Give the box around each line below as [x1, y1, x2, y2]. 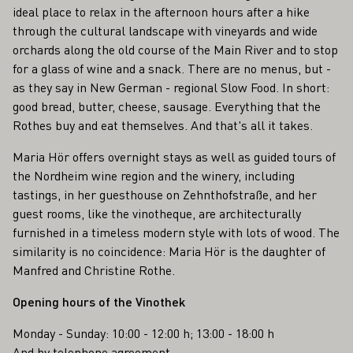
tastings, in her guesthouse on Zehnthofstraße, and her [13, 186, 317, 203]
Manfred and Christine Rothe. [13, 262, 175, 279]
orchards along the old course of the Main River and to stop [13, 41, 338, 58]
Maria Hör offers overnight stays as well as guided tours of [13, 148, 336, 165]
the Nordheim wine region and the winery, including [13, 167, 295, 184]
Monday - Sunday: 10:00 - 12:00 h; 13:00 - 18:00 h [13, 325, 274, 342]
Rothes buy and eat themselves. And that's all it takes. [13, 117, 313, 134]
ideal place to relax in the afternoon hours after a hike [13, 3, 310, 20]
